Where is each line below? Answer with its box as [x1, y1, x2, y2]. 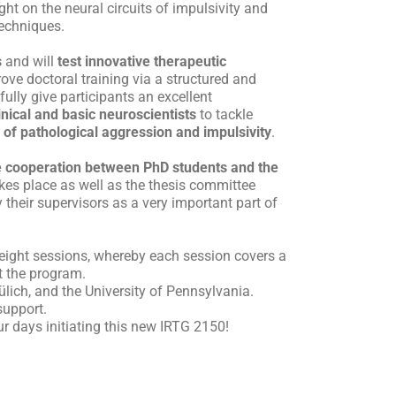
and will [2, 52, 57, 70]
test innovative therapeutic [57, 52, 226, 70]
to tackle [196, 105, 253, 123]
